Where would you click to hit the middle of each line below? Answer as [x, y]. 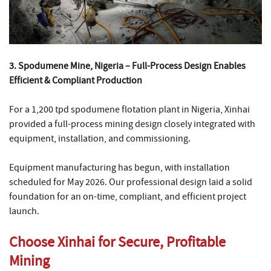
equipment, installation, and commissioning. [100, 138]
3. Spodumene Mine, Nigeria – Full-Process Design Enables [127, 66]
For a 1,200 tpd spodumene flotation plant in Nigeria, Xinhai [129, 109]
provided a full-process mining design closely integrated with [132, 124]
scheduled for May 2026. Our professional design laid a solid [131, 182]
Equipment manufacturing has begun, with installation [119, 167]
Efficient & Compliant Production [76, 80]
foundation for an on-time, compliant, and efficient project [128, 196]
